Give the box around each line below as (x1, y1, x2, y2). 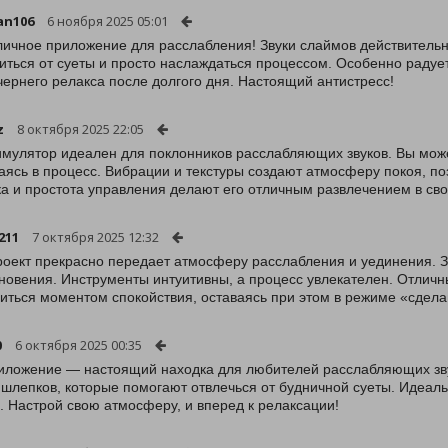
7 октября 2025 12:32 (32, 228, 159, 246)
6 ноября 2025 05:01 (47, 12, 168, 30)
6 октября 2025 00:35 (15, 336, 142, 354)
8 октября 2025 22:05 (17, 120, 144, 138)
